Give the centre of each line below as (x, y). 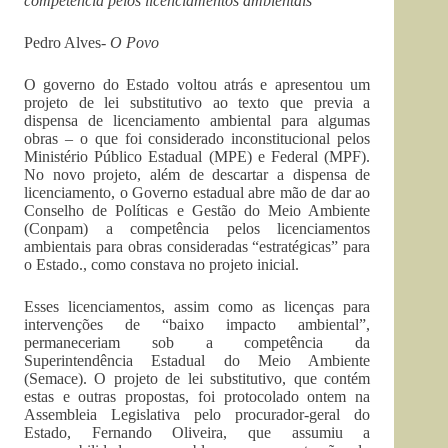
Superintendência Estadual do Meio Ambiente (197, 360)
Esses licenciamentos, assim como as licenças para (197, 306)
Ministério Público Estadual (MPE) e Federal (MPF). (197, 156)
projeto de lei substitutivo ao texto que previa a (197, 102)
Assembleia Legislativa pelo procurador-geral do (197, 414)
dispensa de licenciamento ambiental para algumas (197, 120)
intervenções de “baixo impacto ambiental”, (197, 324)
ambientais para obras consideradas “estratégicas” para (197, 246)
